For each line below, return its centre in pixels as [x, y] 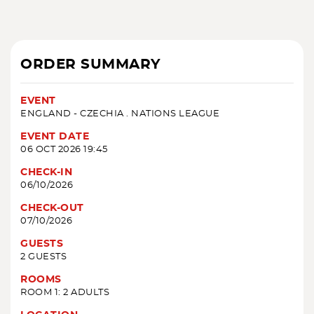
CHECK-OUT [52, 209]
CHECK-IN [46, 173]
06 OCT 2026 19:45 [64, 150]
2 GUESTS [43, 257]
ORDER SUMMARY [91, 65]
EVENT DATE [55, 137]
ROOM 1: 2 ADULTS [65, 293]
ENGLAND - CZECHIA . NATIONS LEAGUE [120, 114]
